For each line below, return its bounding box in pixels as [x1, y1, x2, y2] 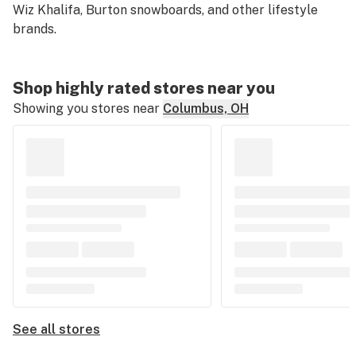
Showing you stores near [13, 101, 160, 116]
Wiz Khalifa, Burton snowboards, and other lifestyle [13, 2, 318, 17]
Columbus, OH [163, 101, 249, 116]
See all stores [13, 322, 100, 337]
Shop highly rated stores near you [13, 79, 275, 98]
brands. [13, 21, 56, 37]
